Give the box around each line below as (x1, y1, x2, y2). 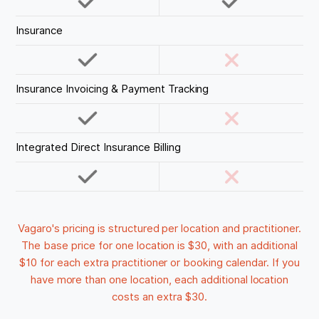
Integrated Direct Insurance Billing (16, 140, 181, 154)
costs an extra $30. (112, 290, 207, 303)
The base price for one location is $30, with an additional (21, 239, 298, 252)
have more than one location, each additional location (30, 273, 289, 286)
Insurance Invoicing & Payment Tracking (16, 82, 209, 95)
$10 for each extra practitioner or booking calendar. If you (19, 256, 300, 269)
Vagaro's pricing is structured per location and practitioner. (18, 221, 301, 235)
